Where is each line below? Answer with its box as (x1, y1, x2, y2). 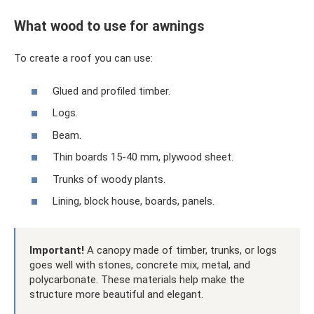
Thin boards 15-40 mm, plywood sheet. (53, 151, 233, 164)
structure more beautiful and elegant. (29, 288, 203, 301)
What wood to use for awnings (14, 18, 205, 35)
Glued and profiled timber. (53, 84, 170, 97)
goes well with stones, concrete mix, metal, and (29, 259, 250, 272)
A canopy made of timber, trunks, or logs (84, 244, 277, 257)
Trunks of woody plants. (53, 172, 165, 186)
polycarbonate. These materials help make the (29, 273, 245, 287)
